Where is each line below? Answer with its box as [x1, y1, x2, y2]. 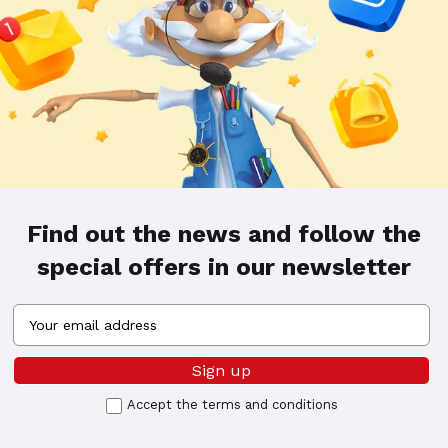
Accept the [126, 397, 202, 412]
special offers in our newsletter [37, 253, 411, 281]
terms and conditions [201, 397, 338, 412]
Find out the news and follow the [27, 220, 421, 248]
